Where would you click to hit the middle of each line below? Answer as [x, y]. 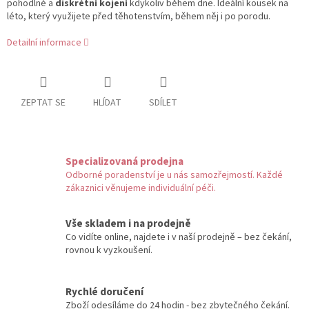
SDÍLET [163, 102]
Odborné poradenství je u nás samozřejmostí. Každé [174, 175]
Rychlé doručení [104, 292]
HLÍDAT [107, 102]
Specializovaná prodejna [124, 161]
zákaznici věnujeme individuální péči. [141, 188]
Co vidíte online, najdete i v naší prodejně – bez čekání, [179, 237]
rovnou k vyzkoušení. [109, 250]
